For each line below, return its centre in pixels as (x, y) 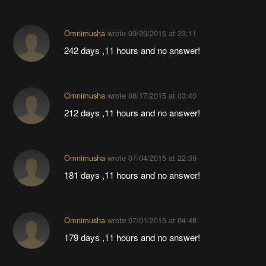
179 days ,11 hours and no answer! (132, 237)
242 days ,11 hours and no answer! (132, 50)
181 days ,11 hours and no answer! (132, 175)
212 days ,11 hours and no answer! (132, 113)
